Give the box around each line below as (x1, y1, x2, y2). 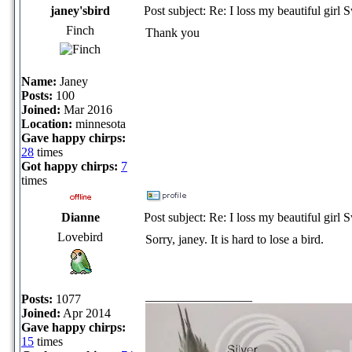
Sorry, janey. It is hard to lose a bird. (145, 232, 324, 246)
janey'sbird (50, 3, 110, 17)
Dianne (60, 210, 100, 224)
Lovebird (57, 229, 103, 244)
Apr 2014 (60, 306, 111, 320)
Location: (21, 116, 72, 130)
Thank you (145, 25, 200, 39)
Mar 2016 (60, 102, 112, 116)
